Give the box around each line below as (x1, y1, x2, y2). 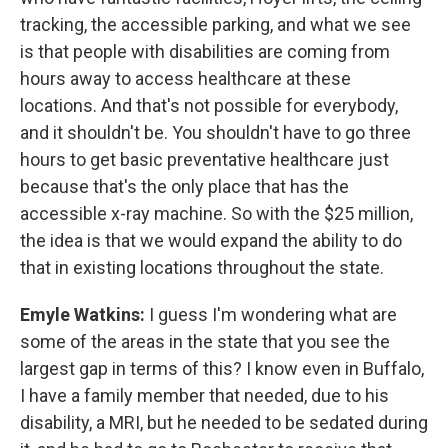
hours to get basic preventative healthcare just (20, 149, 389, 171)
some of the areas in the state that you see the (20, 331, 390, 353)
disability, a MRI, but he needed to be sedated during (20, 412, 428, 434)
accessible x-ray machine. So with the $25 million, (20, 203, 413, 225)
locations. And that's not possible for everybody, (20, 95, 398, 117)
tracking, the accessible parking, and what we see (20, 14, 411, 36)
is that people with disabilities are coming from (20, 41, 390, 63)
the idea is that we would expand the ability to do (20, 230, 402, 252)
